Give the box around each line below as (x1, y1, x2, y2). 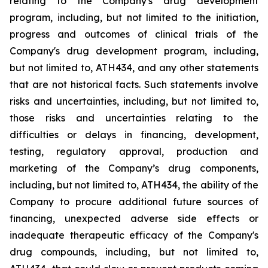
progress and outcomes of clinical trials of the (10, 28, 258, 40)
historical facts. (70, 78, 141, 90)
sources (207, 196, 243, 208)
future (172, 196, 202, 208)
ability (200, 179, 229, 191)
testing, (10, 145, 44, 157)
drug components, (168, 162, 259, 174)
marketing (10, 162, 57, 174)
